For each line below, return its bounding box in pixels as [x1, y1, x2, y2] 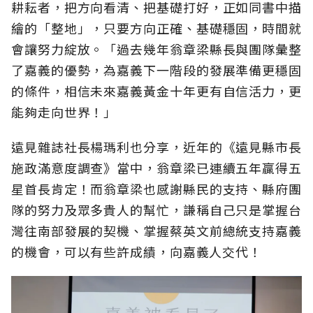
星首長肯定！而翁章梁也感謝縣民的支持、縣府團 [11, 180, 302, 198]
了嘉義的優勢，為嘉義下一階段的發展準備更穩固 [11, 61, 302, 80]
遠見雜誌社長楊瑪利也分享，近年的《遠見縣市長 [11, 138, 302, 156]
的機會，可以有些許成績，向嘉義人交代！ [11, 242, 263, 261]
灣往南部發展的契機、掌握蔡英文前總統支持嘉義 [11, 221, 302, 240]
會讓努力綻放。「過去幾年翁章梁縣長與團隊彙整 [11, 40, 302, 59]
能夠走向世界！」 [11, 103, 117, 122]
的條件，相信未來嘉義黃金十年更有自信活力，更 [11, 82, 302, 101]
